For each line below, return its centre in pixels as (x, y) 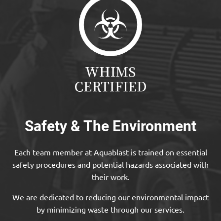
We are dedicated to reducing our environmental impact (110, 197)
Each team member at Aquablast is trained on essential (110, 152)
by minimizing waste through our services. (110, 209)
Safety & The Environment (110, 125)
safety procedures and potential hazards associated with (110, 164)
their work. (110, 176)
